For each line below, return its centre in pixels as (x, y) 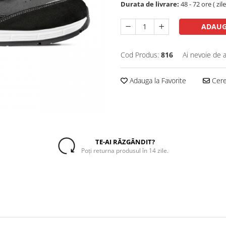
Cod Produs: (140, 55)
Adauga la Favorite (157, 80)
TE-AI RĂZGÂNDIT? (125, 142)
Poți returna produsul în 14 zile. (125, 150)
